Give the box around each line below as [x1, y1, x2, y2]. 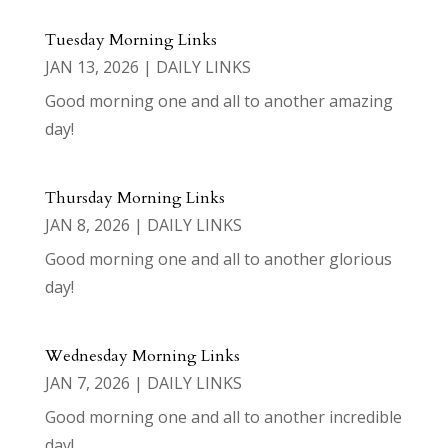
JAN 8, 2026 [44, 214, 130, 237]
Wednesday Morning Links [44, 345, 240, 368]
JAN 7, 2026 [44, 372, 130, 395]
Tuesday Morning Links [44, 29, 217, 52]
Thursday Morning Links [44, 187, 225, 210]
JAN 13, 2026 [44, 56, 139, 79]
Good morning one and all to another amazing [44, 90, 393, 113]
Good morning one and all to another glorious [44, 248, 392, 271]
